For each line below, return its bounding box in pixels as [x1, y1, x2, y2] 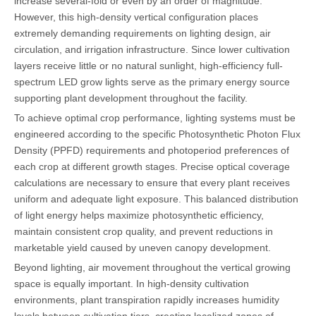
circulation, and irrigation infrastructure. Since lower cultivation [14, 43, 290, 55]
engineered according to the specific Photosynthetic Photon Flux [14, 128, 300, 140]
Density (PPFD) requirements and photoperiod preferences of [14, 144, 289, 156]
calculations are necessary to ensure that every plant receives [14, 176, 290, 188]
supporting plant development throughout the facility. [14, 92, 248, 104]
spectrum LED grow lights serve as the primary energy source [14, 75, 290, 87]
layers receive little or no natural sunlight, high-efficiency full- [14, 59, 283, 71]
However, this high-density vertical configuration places [14, 11, 258, 23]
